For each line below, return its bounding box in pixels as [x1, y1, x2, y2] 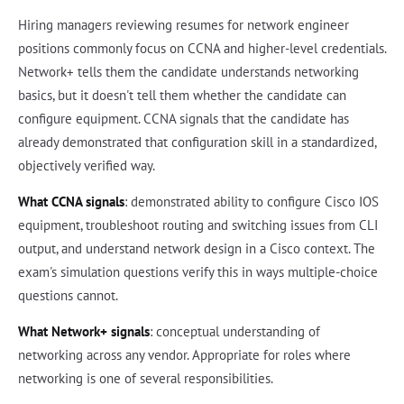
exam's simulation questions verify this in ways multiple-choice [18, 263, 378, 281]
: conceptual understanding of [150, 323, 320, 341]
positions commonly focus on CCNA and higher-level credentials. [18, 40, 386, 58]
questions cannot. [18, 287, 118, 305]
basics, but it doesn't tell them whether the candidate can [18, 87, 346, 105]
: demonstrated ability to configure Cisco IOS [124, 193, 379, 211]
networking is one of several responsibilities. [18, 370, 273, 388]
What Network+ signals [18, 323, 150, 341]
